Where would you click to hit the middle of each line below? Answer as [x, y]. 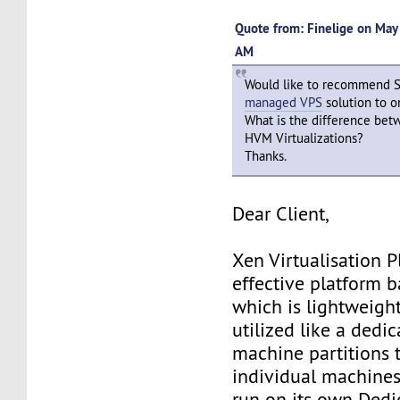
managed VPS [284, 103]
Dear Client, [281, 214]
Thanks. [266, 156]
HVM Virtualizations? [304, 138]
